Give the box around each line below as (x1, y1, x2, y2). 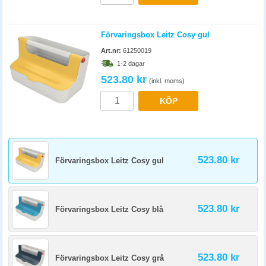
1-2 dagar (117, 60, 145, 67)
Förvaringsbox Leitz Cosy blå (55, 205, 163, 214)
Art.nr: (101, 47, 121, 54)
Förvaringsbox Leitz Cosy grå (55, 254, 164, 262)
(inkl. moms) (149, 77, 185, 84)
